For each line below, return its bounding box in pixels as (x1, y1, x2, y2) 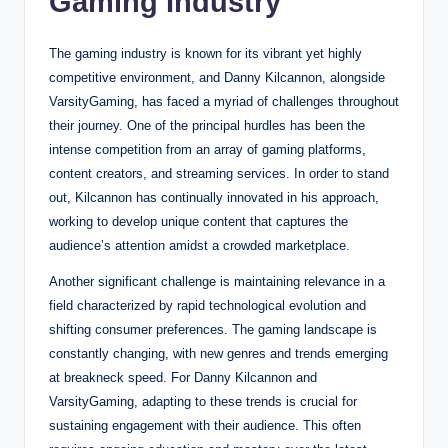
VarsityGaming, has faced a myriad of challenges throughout (49, 93, 399, 109)
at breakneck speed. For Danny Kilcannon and (49, 369, 317, 385)
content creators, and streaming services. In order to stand (49, 165, 389, 181)
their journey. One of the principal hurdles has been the (49, 117, 365, 133)
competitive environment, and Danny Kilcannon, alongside (49, 69, 385, 85)
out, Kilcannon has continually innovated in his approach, (49, 189, 379, 205)
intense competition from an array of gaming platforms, (49, 141, 366, 157)
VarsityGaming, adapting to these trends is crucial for (49, 393, 357, 409)
